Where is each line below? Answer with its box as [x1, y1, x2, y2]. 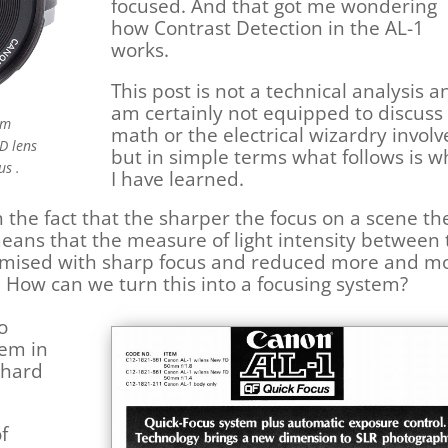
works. [111, 36, 175, 63]
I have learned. [111, 165, 245, 192]
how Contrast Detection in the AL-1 [111, 14, 425, 41]
